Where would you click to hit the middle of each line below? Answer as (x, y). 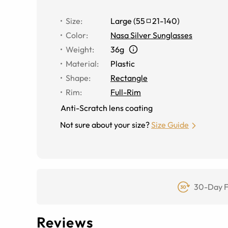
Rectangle (129, 78)
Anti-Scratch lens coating (107, 108)
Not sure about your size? (105, 124)
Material (81, 63)
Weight (79, 49)
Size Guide (170, 124)
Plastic (123, 63)
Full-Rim (126, 92)
